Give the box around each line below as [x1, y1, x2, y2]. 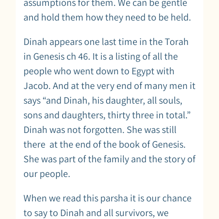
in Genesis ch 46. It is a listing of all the [23, 49, 178, 63]
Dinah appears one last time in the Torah [23, 35, 189, 48]
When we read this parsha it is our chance [23, 191, 192, 204]
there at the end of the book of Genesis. [23, 137, 186, 151]
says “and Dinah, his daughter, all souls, [23, 93, 182, 107]
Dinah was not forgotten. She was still [23, 123, 176, 136]
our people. [23, 167, 70, 180]
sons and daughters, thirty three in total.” [23, 108, 191, 121]
